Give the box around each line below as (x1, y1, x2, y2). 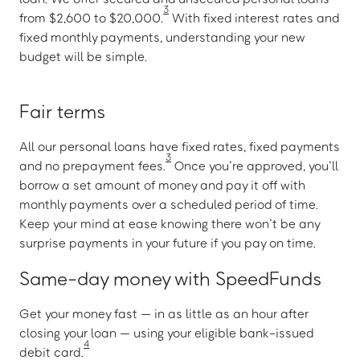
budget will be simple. (19, 48, 147, 64)
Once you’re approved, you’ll (171, 157, 338, 174)
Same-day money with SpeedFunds (19, 266, 321, 289)
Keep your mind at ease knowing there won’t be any (19, 215, 320, 231)
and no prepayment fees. (19, 157, 166, 174)
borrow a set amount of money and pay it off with (19, 177, 305, 193)
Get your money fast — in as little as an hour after (19, 305, 309, 321)
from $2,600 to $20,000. (19, 10, 163, 26)
